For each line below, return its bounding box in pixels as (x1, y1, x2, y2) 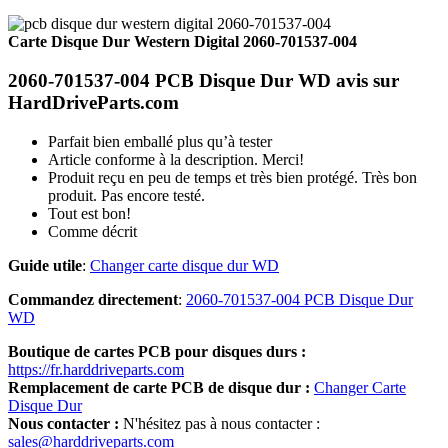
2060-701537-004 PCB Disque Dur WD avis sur (8, 70, 399, 92)
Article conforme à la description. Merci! (48, 150, 304, 168)
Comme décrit (48, 222, 137, 240)
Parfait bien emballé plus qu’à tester (48, 132, 272, 150)
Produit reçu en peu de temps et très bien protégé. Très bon (48, 168, 417, 186)
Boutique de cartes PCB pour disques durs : (8, 342, 306, 360)
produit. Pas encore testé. (48, 186, 205, 204)
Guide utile (8, 256, 82, 274)
